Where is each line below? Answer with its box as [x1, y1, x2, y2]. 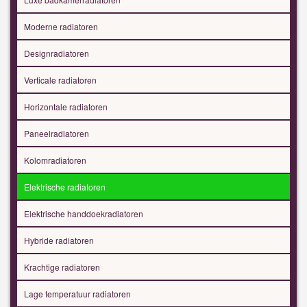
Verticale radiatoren [24, 73, 97, 86]
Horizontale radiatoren [24, 100, 108, 112]
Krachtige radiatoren [24, 260, 100, 273]
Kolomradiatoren [24, 153, 86, 166]
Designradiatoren [24, 47, 89, 59]
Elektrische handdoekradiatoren [24, 207, 143, 219]
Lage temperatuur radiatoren [24, 287, 131, 299]
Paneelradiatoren [24, 127, 89, 139]
